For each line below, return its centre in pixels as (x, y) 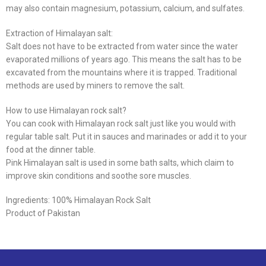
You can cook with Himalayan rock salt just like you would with (121, 123)
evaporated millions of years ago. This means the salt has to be (124, 59)
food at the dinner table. (51, 149)
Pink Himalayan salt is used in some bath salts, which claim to (120, 162)
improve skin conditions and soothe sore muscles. (99, 175)
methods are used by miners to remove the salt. (95, 85)
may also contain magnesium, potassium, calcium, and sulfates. (125, 8)
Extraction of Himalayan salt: (59, 33)
